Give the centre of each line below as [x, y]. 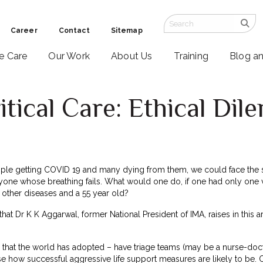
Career [24, 31]
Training [191, 56]
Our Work [69, 56]
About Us [131, 56]
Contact [74, 31]
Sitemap [127, 31]
